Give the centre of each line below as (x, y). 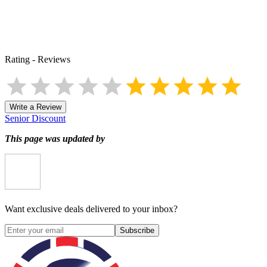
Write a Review (35, 107)
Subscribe (137, 230)
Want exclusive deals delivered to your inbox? (91, 209)
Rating (17, 59)
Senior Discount (35, 118)
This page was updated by (55, 138)
